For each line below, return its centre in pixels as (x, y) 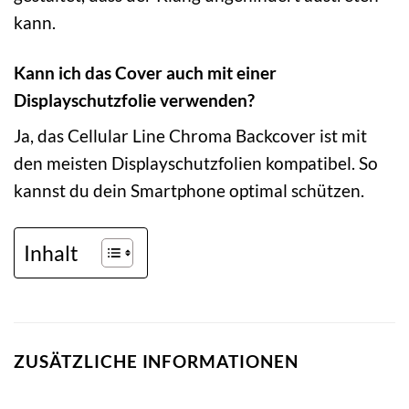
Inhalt (51, 252)
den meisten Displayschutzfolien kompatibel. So (196, 163)
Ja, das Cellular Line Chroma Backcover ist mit (190, 136)
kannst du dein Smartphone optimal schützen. (189, 191)
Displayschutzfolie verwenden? (134, 100)
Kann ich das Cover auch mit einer (145, 72)
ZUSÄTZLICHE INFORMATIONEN (156, 362)
